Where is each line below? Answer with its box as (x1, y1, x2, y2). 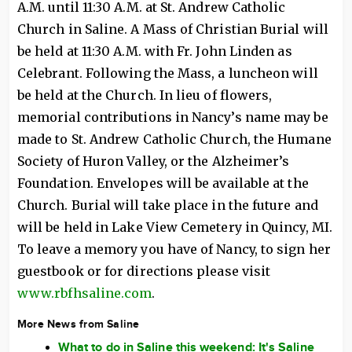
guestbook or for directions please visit (17, 263, 271, 279)
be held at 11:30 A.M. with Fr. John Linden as (17, 43, 292, 59)
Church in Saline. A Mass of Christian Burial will (17, 21, 328, 37)
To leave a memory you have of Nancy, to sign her (17, 241, 331, 257)
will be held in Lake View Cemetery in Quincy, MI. (17, 219, 332, 235)
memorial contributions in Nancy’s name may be (17, 109, 328, 125)
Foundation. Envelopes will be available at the (17, 175, 309, 191)
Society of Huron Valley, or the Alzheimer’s (17, 153, 290, 169)
